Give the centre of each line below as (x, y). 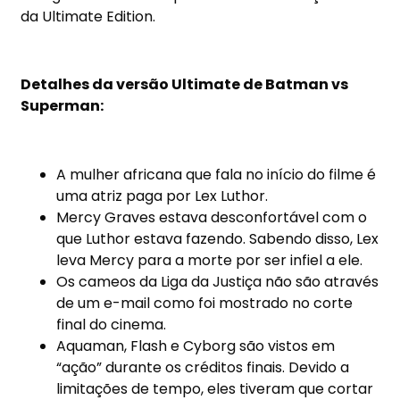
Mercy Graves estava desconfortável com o (212, 218)
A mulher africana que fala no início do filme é (217, 175)
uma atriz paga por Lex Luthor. (162, 196)
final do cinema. (112, 325)
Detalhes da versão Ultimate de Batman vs (185, 85)
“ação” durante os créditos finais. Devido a (203, 368)
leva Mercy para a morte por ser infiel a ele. (210, 261)
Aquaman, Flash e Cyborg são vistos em (196, 346)
